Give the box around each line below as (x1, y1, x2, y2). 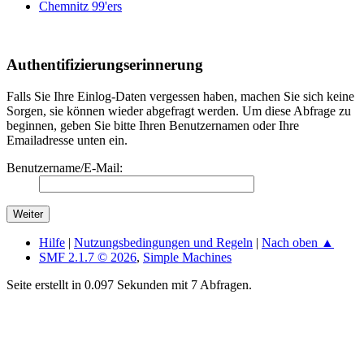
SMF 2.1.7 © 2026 (39, 250, 136, 265)
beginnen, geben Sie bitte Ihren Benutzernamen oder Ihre (6, 119, 299, 133)
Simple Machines (143, 250, 232, 265)
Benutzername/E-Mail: (6, 161, 123, 175)
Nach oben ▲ (262, 236, 334, 250)
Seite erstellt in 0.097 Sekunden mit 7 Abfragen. (6, 278, 252, 292)
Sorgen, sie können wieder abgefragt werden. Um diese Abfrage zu (6, 104, 351, 119)
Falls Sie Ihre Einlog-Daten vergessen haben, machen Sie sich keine (6, 89, 354, 104)
